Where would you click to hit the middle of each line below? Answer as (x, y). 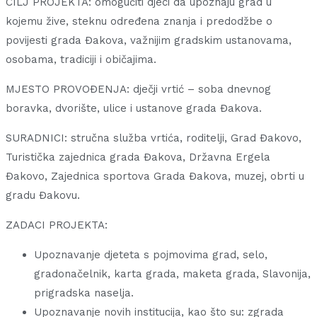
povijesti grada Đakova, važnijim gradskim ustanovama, (149, 40)
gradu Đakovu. (43, 195)
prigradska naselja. (84, 293)
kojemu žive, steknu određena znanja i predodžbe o (139, 21)
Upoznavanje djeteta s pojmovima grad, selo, (151, 254)
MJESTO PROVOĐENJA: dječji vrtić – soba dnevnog (138, 89)
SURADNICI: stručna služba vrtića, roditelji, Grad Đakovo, (154, 138)
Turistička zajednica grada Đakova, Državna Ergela (138, 157)
